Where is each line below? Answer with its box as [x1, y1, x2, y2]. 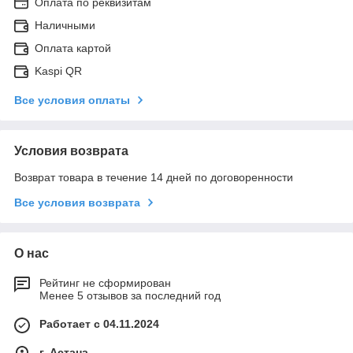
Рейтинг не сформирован [39, 276, 171, 289]
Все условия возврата [14, 195, 140, 209]
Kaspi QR [35, 64, 82, 77]
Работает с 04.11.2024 [39, 317, 159, 330]
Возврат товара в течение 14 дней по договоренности [14, 170, 293, 184]
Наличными [35, 18, 95, 32]
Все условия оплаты [14, 93, 130, 106]
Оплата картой [35, 41, 111, 54]
